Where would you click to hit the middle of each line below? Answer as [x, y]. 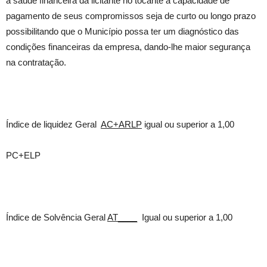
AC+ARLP [121, 124]
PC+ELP [23, 155]
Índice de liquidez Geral [53, 124]
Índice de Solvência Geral [57, 217]
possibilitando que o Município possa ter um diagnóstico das [122, 31]
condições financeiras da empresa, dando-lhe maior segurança [128, 47]
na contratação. [36, 62]
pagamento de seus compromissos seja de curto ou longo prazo [131, 16]
